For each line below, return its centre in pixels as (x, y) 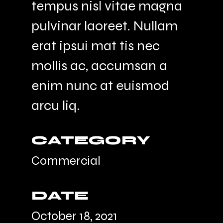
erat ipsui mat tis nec (96, 46)
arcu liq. (56, 106)
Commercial (66, 161)
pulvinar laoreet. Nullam (105, 26)
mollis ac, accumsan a (100, 66)
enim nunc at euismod (101, 86)
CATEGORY (91, 141)
